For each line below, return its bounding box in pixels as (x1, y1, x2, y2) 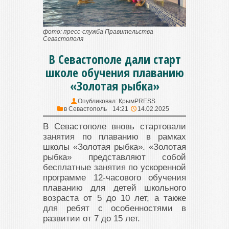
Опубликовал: (77, 98, 119, 105)
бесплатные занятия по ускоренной (43, 163, 186, 173)
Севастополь (68, 105, 107, 113)
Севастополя (43, 35, 83, 43)
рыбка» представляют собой (43, 152, 186, 163)
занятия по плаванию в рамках (43, 132, 186, 142)
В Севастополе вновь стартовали (43, 122, 186, 132)
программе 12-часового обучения (43, 173, 186, 183)
